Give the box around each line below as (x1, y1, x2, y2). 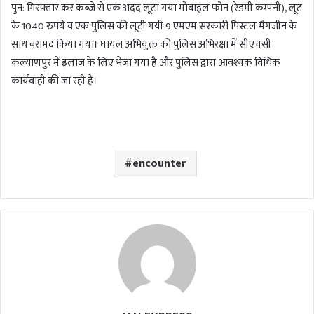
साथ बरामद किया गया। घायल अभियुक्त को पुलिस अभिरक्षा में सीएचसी (11, 36, 271, 54)
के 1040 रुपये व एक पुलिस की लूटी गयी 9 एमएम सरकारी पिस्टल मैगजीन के (11, 18, 297, 36)
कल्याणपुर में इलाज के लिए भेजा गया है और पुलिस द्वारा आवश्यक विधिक (11, 54, 280, 72)
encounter (132, 154, 186, 174)
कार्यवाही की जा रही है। (11, 72, 97, 90)
